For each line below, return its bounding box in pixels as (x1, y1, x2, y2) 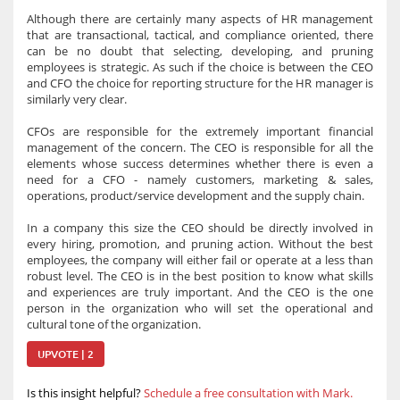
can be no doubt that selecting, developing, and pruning (27, 43, 373, 59)
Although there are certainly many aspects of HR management (27, 11, 373, 27)
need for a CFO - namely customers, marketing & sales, (27, 171, 373, 187)
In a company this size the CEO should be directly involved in (27, 220, 373, 236)
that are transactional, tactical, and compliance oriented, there (27, 27, 373, 43)
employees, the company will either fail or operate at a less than (27, 252, 373, 268)
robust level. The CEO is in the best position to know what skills (27, 268, 373, 284)
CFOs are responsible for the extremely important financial (27, 123, 373, 139)
